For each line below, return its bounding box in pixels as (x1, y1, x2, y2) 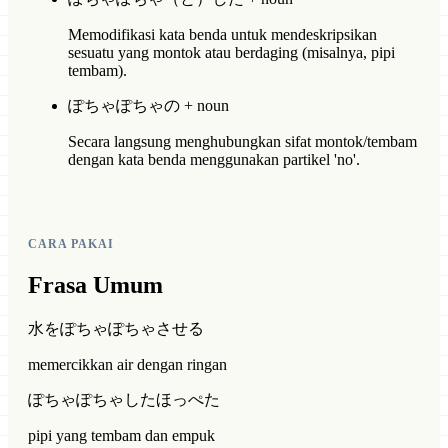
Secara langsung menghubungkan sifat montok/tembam (68, 133, 417, 151)
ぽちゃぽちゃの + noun (68, 97, 229, 115)
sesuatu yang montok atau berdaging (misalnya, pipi (68, 44, 395, 62)
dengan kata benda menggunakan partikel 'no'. (68, 151, 360, 169)
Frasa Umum (28, 272, 163, 299)
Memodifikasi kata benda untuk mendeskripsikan (68, 26, 377, 44)
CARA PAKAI (28, 237, 114, 252)
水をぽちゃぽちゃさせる (28, 320, 204, 338)
